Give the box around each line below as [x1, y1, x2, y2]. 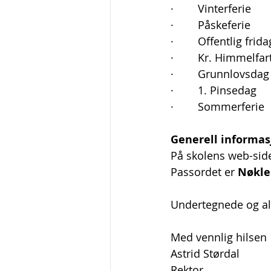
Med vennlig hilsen [171, 230, 267, 244]
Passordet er [171, 165, 238, 179]
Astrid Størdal [171, 246, 240, 261]
